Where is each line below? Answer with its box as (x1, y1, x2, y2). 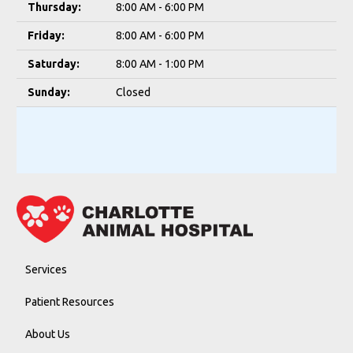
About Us (24, 327, 70, 340)
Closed (116, 86, 150, 98)
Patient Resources (24, 295, 114, 308)
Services (24, 262, 67, 276)
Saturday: (28, 58, 80, 70)
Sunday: (28, 86, 70, 98)
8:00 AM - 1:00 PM (116, 58, 204, 70)
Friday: (28, 29, 65, 42)
